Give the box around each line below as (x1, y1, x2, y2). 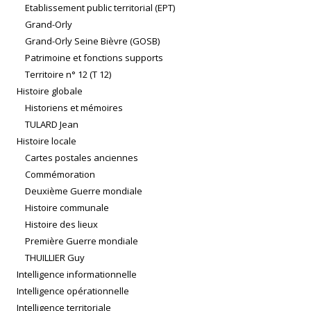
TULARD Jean (25, 118, 78, 131)
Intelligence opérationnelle (17, 285, 129, 298)
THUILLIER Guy (25, 251, 85, 264)
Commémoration (25, 168, 95, 181)
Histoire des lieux (25, 218, 98, 231)
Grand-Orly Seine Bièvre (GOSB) (25, 35, 160, 48)
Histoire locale (17, 135, 76, 148)
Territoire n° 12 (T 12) (25, 68, 111, 81)
